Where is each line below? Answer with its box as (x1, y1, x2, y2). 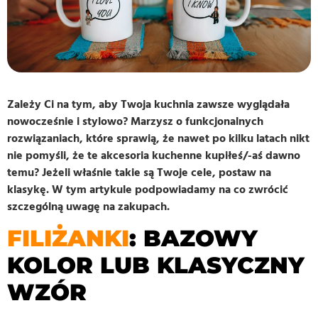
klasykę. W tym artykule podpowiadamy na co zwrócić (7, 181, 288, 197)
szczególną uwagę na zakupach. (7, 198, 170, 214)
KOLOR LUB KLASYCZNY (7, 251, 305, 279)
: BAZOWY (129, 224, 258, 252)
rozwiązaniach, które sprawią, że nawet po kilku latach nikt (7, 130, 309, 146)
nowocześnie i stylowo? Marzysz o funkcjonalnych (7, 113, 263, 129)
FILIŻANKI (7, 224, 129, 252)
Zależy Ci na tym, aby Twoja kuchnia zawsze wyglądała (7, 96, 290, 112)
